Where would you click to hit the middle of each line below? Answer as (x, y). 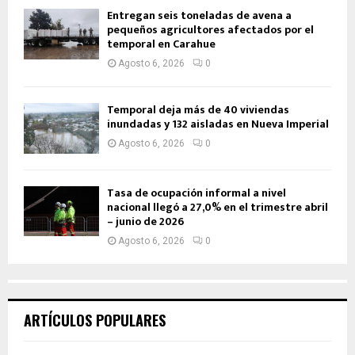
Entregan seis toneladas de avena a (199, 16)
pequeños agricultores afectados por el (210, 30)
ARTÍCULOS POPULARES (95, 320)
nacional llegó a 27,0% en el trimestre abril (218, 207)
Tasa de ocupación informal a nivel (197, 193)
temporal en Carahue (161, 44)
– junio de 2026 (145, 221)
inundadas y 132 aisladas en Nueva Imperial (218, 124)
